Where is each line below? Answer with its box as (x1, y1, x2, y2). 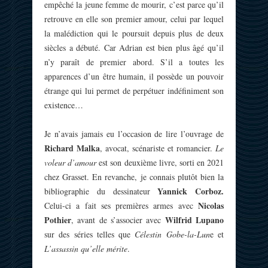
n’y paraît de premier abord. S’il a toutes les (44, 56, 224, 68)
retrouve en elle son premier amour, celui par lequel (44, 13, 224, 25)
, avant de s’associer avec (71, 214, 165, 226)
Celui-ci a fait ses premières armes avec (44, 200, 198, 211)
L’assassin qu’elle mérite (44, 243, 127, 254)
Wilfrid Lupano (165, 214, 224, 226)
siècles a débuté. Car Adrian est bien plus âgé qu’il (44, 42, 224, 53)
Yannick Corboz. (157, 185, 224, 197)
